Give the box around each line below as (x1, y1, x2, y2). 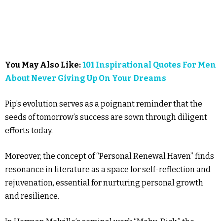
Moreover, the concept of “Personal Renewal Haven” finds (5, 151, 214, 161)
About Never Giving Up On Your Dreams (5, 74, 166, 83)
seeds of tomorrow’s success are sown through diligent (5, 112, 207, 122)
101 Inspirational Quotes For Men (82, 60, 216, 70)
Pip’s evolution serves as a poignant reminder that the (5, 99, 202, 109)
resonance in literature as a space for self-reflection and (5, 165, 211, 174)
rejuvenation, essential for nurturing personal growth (5, 178, 203, 187)
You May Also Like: (5, 60, 82, 70)
